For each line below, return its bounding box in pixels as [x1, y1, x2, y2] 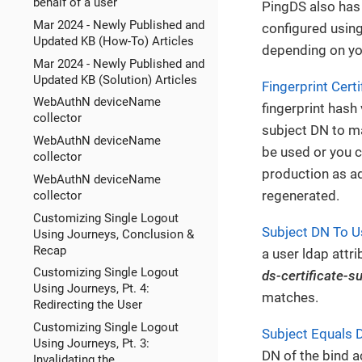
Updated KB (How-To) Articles [32, 33, 194, 48]
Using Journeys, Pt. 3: [32, 336, 149, 351]
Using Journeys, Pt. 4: [32, 281, 149, 297]
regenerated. [262, 187, 339, 204]
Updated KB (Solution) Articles [32, 72, 197, 87]
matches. [262, 288, 318, 305]
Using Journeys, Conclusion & [32, 226, 194, 242]
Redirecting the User [32, 297, 142, 313]
